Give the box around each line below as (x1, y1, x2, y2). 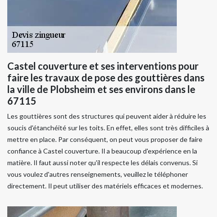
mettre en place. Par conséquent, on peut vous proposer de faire (7, 135, 202, 143)
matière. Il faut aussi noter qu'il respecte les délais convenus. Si (7, 158, 198, 167)
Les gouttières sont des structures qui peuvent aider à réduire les (7, 111, 206, 120)
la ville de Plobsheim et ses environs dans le (7, 83, 195, 95)
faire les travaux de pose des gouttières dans (7, 71, 204, 83)
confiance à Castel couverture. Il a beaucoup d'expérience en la (7, 146, 197, 155)
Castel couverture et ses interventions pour (7, 60, 199, 72)
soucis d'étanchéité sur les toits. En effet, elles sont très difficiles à (7, 123, 209, 132)
